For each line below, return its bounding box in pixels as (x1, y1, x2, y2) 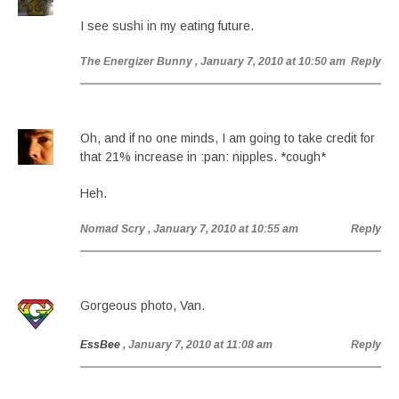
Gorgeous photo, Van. (80, 298, 205, 313)
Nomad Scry (80, 223, 145, 235)
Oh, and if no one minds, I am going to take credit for (80, 131, 375, 145)
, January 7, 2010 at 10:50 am (195, 55, 346, 68)
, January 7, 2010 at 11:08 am (123, 338, 273, 351)
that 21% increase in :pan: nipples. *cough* (80, 150, 326, 164)
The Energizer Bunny (80, 55, 192, 68)
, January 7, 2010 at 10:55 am (148, 223, 298, 235)
